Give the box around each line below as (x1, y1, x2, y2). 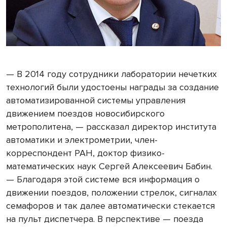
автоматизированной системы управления (6, 94, 185, 106)
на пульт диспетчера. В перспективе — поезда (6, 213, 203, 224)
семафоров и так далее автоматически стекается (6, 200, 215, 211)
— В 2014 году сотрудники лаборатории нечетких (6, 68, 217, 80)
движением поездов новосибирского (6, 107, 165, 119)
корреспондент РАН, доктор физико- (6, 147, 165, 159)
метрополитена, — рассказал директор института (6, 121, 216, 132)
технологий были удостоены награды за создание (6, 81, 219, 93)
